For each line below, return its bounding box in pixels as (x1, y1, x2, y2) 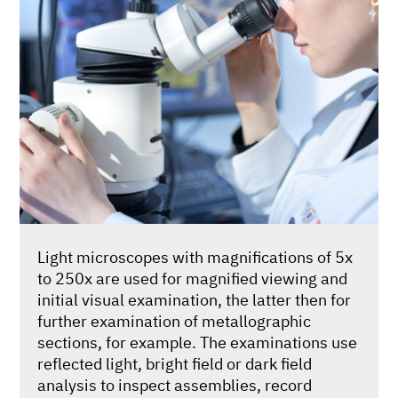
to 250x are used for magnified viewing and (37, 267, 348, 289)
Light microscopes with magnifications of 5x (37, 245, 354, 267)
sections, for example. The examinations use (37, 330, 358, 353)
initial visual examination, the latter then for (37, 288, 352, 310)
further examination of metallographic (37, 309, 312, 331)
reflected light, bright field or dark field (37, 352, 313, 374)
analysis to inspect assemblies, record (37, 373, 313, 395)
